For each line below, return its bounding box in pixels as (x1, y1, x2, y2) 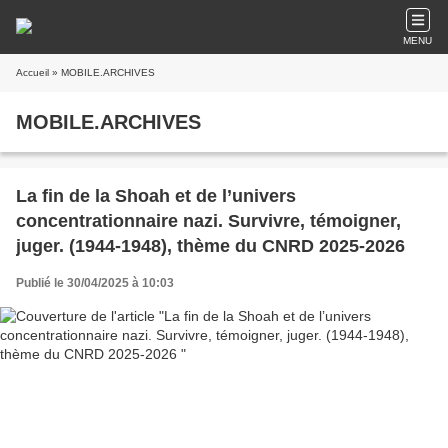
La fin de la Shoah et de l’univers (16, 186, 296, 206)
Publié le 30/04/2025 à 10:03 (16, 276, 174, 290)
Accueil (16, 67, 49, 78)
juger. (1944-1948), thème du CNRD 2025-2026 (16, 236, 405, 256)
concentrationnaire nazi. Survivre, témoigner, (16, 211, 401, 231)
